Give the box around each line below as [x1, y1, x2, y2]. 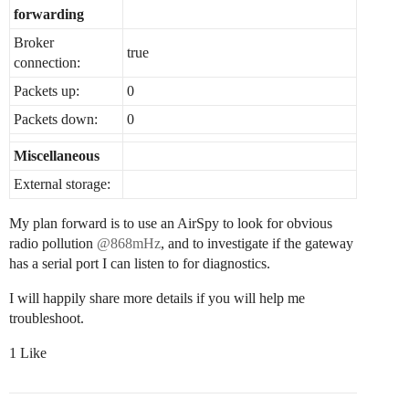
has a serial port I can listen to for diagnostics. [9, 256, 270, 271]
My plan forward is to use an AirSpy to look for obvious [9, 215, 332, 231]
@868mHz [97, 236, 161, 251]
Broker [14, 35, 54, 50]
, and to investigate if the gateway [161, 236, 353, 251]
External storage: [14, 176, 110, 192]
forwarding [14, 6, 84, 22]
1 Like [9, 345, 47, 361]
